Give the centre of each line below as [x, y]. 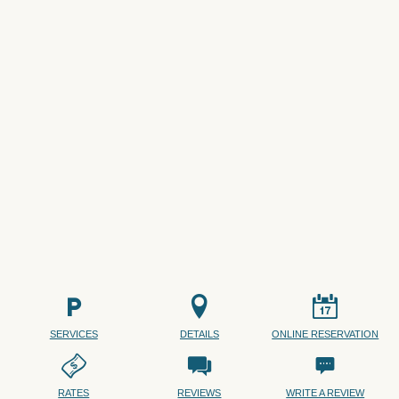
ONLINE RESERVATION [326, 334]
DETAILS [199, 334]
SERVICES [73, 334]
